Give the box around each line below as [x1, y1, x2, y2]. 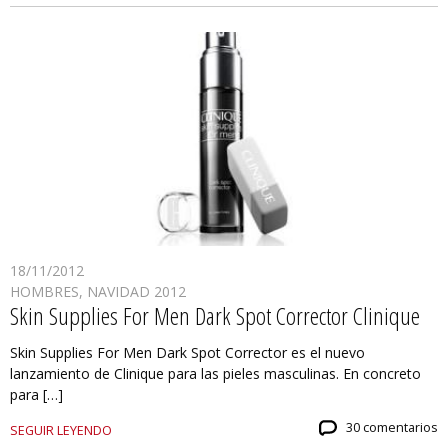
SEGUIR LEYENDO [10, 422, 112, 440]
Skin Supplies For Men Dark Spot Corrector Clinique [10, 299, 420, 333]
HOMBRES [10, 282, 79, 302]
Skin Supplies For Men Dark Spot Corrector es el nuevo [10, 343, 365, 363]
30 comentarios [346, 419, 438, 437]
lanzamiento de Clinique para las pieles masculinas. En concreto [10, 364, 421, 384]
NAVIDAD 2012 [87, 282, 186, 302]
